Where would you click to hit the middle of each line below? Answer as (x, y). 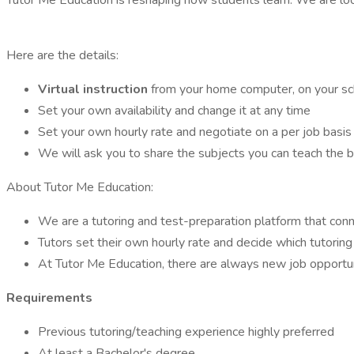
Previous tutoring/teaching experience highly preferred (186, 332)
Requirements (49, 298)
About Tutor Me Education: (80, 187)
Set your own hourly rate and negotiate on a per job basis (195, 132)
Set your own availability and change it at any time (174, 111)
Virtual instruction (94, 89)
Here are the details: (62, 55)
